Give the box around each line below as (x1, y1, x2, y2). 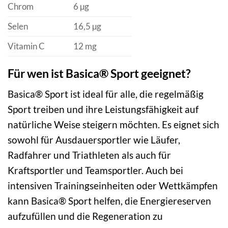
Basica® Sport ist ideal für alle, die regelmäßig (8, 88, 204, 100)
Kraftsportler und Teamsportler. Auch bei (8, 164, 183, 177)
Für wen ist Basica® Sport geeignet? (8, 66, 191, 80)
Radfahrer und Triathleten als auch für (8, 149, 171, 161)
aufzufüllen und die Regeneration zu (8, 210, 163, 222)
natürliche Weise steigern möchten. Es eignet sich (8, 119, 219, 131)
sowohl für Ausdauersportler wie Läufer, (8, 134, 180, 146)
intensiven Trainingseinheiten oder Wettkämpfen (8, 180, 218, 192)
